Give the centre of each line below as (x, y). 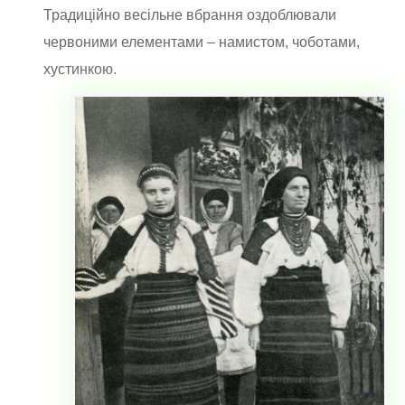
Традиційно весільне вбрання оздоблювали (190, 15)
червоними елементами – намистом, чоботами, (202, 42)
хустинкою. (82, 70)
